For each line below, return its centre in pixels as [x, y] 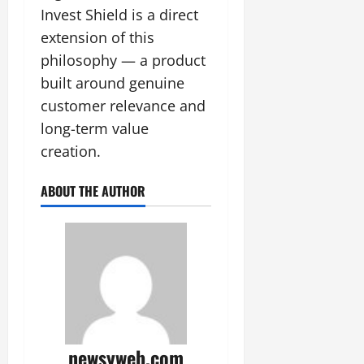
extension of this [97, 38]
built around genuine [113, 83]
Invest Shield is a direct [119, 15]
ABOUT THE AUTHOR [93, 191]
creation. [71, 152]
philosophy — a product [123, 61]
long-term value [95, 129]
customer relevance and [123, 106]
